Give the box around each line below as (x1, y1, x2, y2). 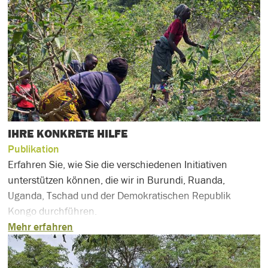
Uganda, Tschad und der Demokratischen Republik (8, 189, 232, 202)
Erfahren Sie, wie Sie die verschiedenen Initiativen (8, 158, 228, 170)
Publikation (8, 142, 60, 155)
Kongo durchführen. (8, 205, 98, 217)
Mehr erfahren (8, 220, 74, 233)
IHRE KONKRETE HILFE (8, 126, 128, 140)
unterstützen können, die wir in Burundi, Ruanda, (8, 173, 226, 186)
